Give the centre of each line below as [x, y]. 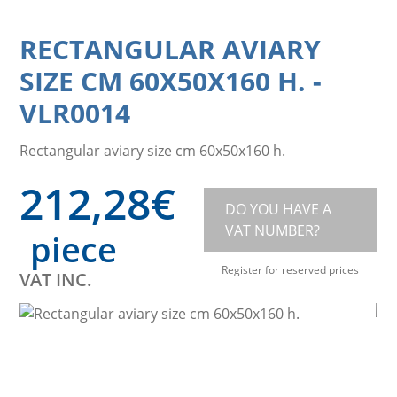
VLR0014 [75, 113]
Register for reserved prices [290, 269]
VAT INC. [56, 279]
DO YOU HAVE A [278, 208]
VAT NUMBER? [272, 230]
